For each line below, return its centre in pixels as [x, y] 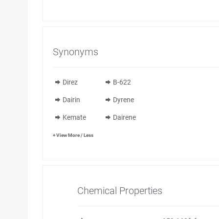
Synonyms [76, 52]
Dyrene [123, 100]
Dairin [71, 100]
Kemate [74, 117]
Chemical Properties [120, 191]
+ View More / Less [73, 135]
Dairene [124, 117]
